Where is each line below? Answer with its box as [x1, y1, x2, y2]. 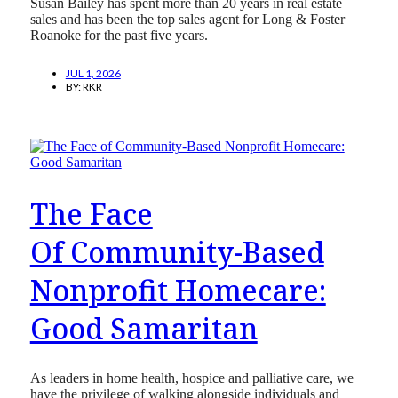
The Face [29, 194, 153, 233]
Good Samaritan [29, 308, 258, 347]
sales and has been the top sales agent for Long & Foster [29, 12, 345, 28]
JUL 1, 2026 [65, 67, 121, 81]
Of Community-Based [29, 232, 324, 271]
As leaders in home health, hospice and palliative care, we [29, 370, 354, 386]
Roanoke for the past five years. [29, 28, 208, 44]
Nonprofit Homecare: [29, 270, 326, 309]
